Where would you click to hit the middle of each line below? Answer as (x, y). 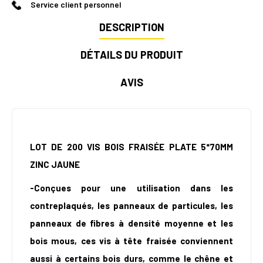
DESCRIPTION (131, 27)
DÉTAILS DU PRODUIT (131, 55)
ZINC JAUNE (55, 165)
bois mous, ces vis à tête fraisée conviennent (131, 241)
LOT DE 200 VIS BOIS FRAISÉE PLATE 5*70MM (131, 147)
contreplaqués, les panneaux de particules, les (131, 206)
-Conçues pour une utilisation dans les (131, 188)
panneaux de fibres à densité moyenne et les (131, 223)
